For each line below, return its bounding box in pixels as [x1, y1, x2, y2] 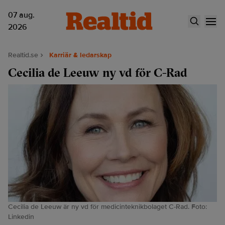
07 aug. [8, 10, 35, 20]
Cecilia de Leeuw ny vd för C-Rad [8, 65, 187, 80]
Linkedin [8, 212, 34, 221]
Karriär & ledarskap [49, 51, 111, 59]
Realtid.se [8, 51, 38, 59]
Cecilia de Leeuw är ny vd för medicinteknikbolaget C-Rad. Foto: [8, 202, 207, 211]
